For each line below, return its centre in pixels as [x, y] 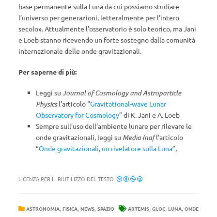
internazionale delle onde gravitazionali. [80, 51]
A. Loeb [169, 115]
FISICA [70, 209]
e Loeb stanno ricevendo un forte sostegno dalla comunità [107, 40]
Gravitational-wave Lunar [128, 104]
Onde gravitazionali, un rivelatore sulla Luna [106, 148]
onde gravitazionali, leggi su [79, 137]
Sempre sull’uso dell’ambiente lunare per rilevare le [114, 126]
